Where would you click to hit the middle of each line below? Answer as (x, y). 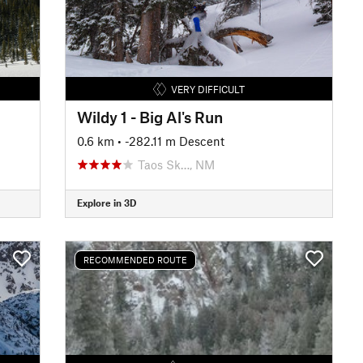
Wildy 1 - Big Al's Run (149, 117)
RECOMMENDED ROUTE (135, 260)
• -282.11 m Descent (171, 141)
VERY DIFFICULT (208, 89)
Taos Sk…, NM (176, 164)
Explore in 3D (106, 203)
